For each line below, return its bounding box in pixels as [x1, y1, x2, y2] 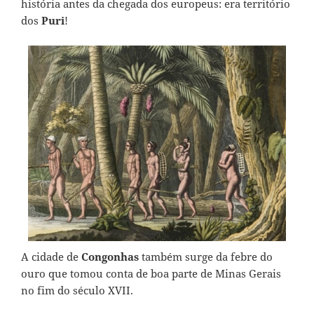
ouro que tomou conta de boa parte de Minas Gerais [21, 266, 281, 281]
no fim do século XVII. [21, 283, 133, 298]
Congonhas [81, 250, 139, 264]
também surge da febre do [139, 250, 273, 264]
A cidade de [21, 250, 81, 264]
